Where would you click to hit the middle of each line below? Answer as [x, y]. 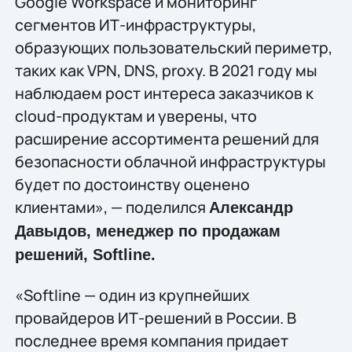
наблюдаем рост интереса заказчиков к [164, 93]
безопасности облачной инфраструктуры [170, 161]
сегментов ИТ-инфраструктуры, [135, 24]
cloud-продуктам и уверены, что [136, 115]
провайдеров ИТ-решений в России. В [155, 318]
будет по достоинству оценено [132, 184]
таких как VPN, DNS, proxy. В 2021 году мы [166, 70]
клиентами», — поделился [112, 207]
